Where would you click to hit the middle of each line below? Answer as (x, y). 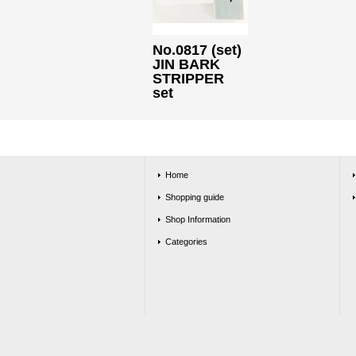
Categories (186, 242)
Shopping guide (195, 197)
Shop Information (198, 219)
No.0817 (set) (197, 50)
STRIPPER (188, 79)
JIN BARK (186, 64)
